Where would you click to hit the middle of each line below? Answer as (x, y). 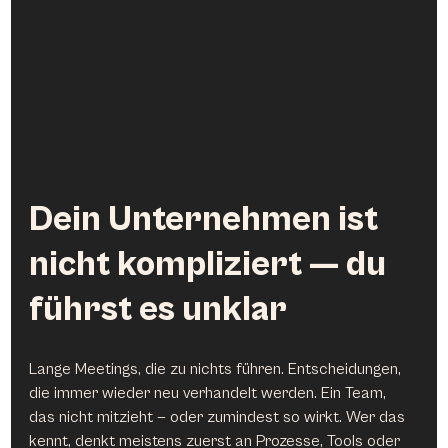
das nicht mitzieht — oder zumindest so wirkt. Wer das (219, 416)
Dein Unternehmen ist (207, 219)
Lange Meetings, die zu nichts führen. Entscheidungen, (217, 368)
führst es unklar (158, 309)
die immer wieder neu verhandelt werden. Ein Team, (210, 392)
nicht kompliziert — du (211, 264)
